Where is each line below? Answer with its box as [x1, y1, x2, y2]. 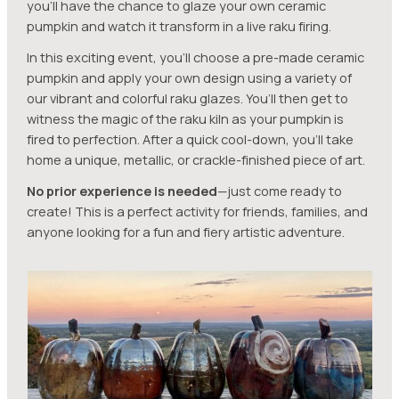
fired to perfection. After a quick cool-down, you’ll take [27, 131, 354, 149]
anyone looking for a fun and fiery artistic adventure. [27, 224, 346, 241]
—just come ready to [217, 183, 343, 200]
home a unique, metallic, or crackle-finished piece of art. [27, 151, 366, 169]
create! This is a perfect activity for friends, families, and [27, 203, 369, 221]
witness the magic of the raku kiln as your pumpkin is [27, 110, 345, 128]
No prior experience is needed [27, 183, 218, 200]
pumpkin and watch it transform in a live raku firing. [27, 18, 332, 36]
